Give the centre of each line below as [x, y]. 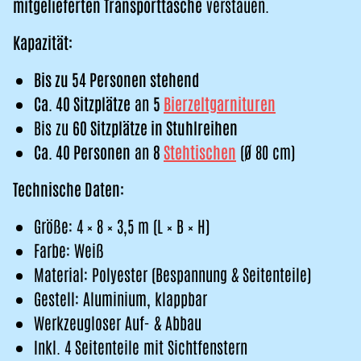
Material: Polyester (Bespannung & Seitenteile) [172, 274]
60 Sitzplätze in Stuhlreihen [155, 127]
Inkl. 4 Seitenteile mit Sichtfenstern [141, 346]
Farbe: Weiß [69, 250]
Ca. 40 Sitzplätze [82, 103]
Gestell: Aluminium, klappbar [120, 298]
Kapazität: [43, 42]
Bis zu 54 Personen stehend [116, 79]
